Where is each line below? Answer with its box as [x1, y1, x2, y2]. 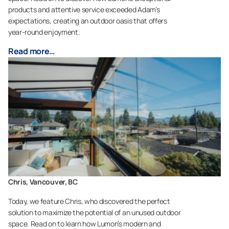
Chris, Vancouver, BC [8, 177, 78, 187]
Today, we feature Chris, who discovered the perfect [8, 196, 170, 207]
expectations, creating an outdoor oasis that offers [8, 15, 167, 26]
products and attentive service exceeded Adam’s [8, 4, 160, 14]
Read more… [8, 45, 55, 57]
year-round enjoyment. [8, 27, 80, 37]
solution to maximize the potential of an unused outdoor [8, 208, 181, 218]
